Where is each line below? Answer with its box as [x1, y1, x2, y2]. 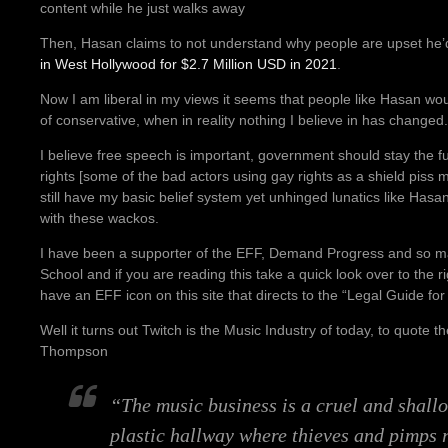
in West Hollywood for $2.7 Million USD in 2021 [40, 55, 337, 72]
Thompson [40, 342, 108, 359]
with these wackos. [40, 209, 159, 226]
